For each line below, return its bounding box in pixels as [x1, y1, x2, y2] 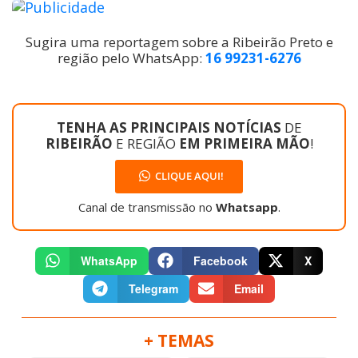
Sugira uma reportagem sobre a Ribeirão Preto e [25, 32, 333, 51]
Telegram [128, 280, 178, 296]
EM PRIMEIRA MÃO [178, 133, 310, 153]
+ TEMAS [144, 328, 214, 352]
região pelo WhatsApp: [57, 48, 205, 67]
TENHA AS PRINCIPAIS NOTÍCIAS [56, 117, 284, 137]
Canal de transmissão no [78, 198, 216, 215]
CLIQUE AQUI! [155, 169, 224, 184]
